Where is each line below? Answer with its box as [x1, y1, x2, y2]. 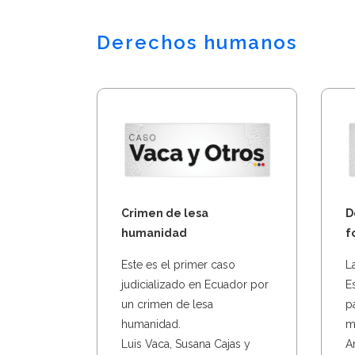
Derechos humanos [97, 30, 297, 54]
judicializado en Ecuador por [121, 277, 269, 291]
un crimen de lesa [121, 297, 213, 311]
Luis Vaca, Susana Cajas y [121, 337, 250, 350]
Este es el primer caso [121, 258, 235, 271]
